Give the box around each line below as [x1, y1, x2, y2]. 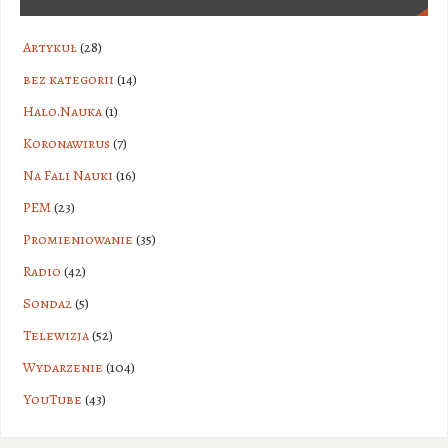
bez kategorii [22, 69, 114, 90]
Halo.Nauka [22, 101, 102, 122]
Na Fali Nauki [22, 165, 113, 186]
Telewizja [22, 325, 89, 346]
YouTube [22, 389, 82, 410]
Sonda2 [22, 293, 72, 314]
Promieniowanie [22, 229, 133, 250]
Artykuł [22, 37, 77, 58]
